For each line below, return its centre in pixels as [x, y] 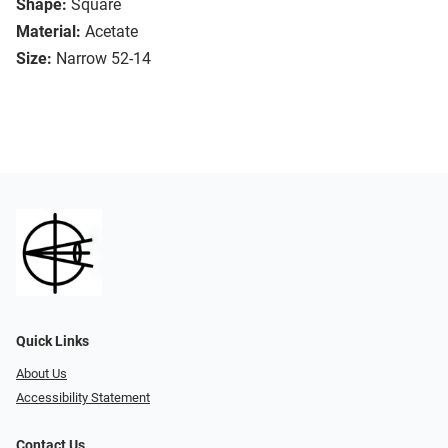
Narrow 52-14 [103, 59]
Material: [48, 32]
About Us [41, 373]
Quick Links [52, 341]
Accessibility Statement [83, 398]
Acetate [111, 32]
